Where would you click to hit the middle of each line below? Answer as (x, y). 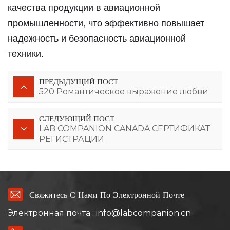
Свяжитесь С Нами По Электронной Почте (107, 195)
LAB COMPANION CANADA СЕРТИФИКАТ (124, 129)
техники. (26, 53)
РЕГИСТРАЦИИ (72, 139)
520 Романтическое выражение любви (124, 92)
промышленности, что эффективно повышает (106, 22)
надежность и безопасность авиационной (97, 38)
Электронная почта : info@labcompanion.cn (99, 213)
